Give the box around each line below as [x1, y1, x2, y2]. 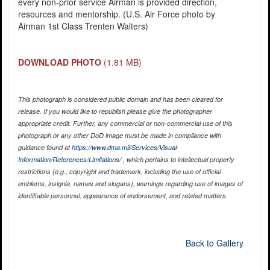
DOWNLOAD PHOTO [17, 56, 101, 69]
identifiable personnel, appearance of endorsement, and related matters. [17, 191, 228, 201]
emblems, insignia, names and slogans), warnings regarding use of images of [17, 179, 243, 189]
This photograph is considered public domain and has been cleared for [17, 95, 223, 104]
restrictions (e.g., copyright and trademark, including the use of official [17, 167, 221, 177]
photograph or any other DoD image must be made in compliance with [17, 131, 221, 140]
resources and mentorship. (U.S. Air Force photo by [17, 8, 215, 20]
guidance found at [17, 143, 72, 152]
